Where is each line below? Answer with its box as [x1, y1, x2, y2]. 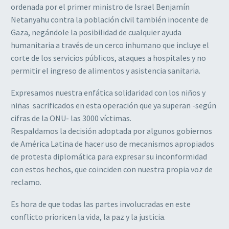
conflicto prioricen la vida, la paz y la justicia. [11, 211, 166, 222]
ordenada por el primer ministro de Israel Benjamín [11, 2, 190, 12]
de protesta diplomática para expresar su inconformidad [11, 151, 207, 162]
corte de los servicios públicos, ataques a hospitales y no [11, 53, 206, 63]
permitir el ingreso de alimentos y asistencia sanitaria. [11, 65, 200, 76]
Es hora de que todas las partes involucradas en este [11, 198, 191, 209]
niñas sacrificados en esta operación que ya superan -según [11, 100, 216, 110]
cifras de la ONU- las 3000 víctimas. [11, 112, 131, 123]
